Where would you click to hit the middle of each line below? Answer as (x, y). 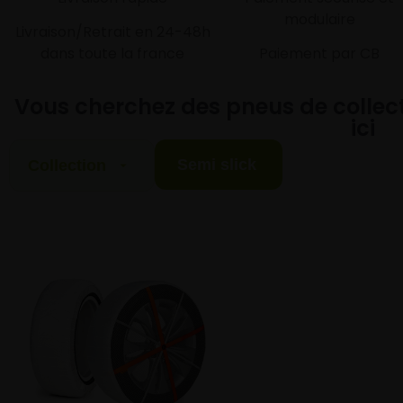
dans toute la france (113, 54)
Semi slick (216, 165)
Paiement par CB (320, 54)
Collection (67, 166)
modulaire (319, 19)
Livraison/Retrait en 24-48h (112, 32)
